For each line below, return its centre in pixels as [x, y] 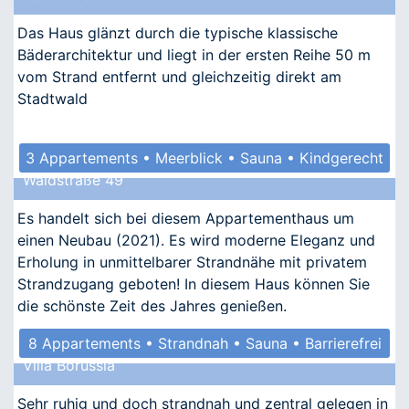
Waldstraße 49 [73, 179]
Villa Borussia [69, 365]
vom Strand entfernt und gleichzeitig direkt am [179, 76]
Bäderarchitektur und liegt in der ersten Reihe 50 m [194, 54]
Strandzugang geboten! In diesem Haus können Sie [194, 283]
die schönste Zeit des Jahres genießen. [152, 305]
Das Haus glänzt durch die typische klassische [178, 32]
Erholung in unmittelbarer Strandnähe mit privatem [192, 262]
